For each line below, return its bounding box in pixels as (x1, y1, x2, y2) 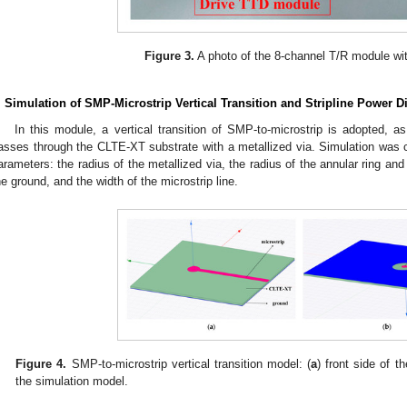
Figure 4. (15, 356, 67, 371)
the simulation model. (15, 373, 129, 388)
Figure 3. (144, 49, 195, 64)
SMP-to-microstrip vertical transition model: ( (66, 356, 312, 371)
